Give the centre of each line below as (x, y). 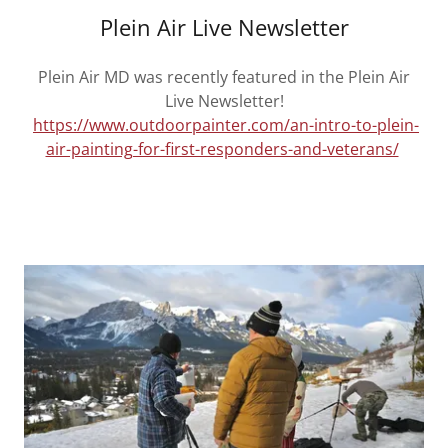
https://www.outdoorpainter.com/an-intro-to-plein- (226, 125)
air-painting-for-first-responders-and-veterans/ (222, 149)
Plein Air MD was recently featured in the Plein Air (224, 77)
